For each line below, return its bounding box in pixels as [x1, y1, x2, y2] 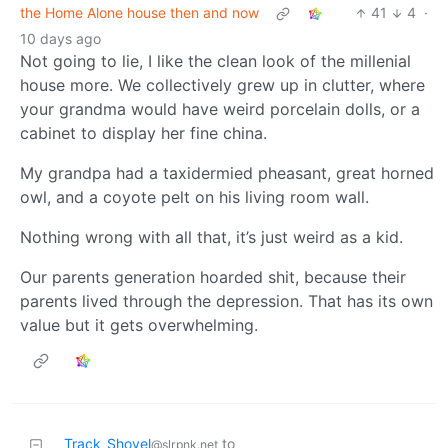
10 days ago [20, 30, 101, 48]
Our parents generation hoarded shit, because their [20, 267, 406, 288]
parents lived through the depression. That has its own [20, 291, 433, 312]
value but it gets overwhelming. [20, 315, 258, 336]
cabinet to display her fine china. [20, 123, 267, 144]
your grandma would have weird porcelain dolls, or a [20, 99, 420, 120]
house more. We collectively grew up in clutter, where [20, 75, 425, 96]
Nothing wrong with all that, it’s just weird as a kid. [20, 227, 403, 248]
